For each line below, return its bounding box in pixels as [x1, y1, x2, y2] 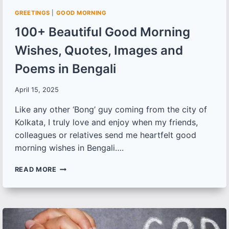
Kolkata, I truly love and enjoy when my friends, [14, 117, 198, 128]
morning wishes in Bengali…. [14, 143, 124, 153]
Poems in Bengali [14, 61, 116, 77]
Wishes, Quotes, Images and [14, 43, 183, 58]
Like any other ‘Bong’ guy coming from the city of [14, 104, 207, 115]
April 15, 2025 [14, 86, 59, 94]
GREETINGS [14, 9, 50, 17]
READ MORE [14, 166, 57, 174]
